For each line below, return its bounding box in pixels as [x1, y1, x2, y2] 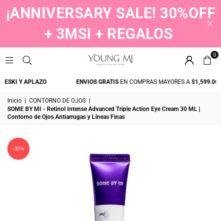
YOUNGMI [110, 65, 155, 77]
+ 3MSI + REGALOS [44, 25, 173, 42]
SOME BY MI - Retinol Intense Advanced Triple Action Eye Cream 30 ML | [7, 106, 200, 112]
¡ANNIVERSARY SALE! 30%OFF [5, 4, 216, 22]
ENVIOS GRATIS [70, 78, 112, 85]
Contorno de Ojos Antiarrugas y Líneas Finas [7, 113, 125, 120]
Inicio [7, 97, 22, 104]
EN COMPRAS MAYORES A [112, 78, 185, 85]
